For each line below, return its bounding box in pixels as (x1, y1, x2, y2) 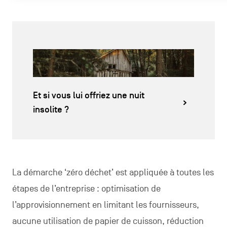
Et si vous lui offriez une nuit (32, 90, 144, 101)
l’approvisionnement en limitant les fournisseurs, (12, 200, 199, 211)
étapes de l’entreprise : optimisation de (12, 183, 161, 195)
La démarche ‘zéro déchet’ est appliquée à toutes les (12, 167, 214, 178)
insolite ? (32, 104, 69, 116)
